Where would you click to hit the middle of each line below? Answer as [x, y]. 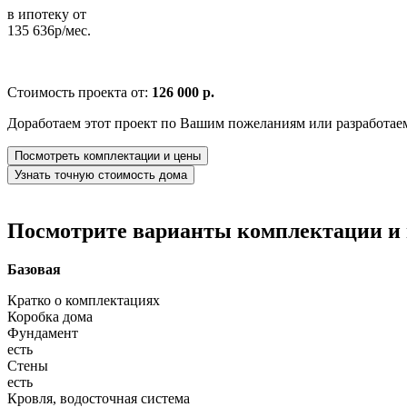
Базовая [34, 269]
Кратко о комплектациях [84, 300]
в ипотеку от [47, 14]
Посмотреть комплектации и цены [108, 155]
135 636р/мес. [49, 30]
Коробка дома [50, 316]
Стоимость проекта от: [79, 92]
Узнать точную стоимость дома [101, 174]
